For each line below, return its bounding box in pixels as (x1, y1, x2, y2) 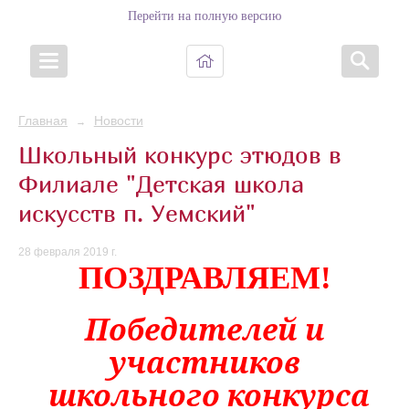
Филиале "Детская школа (18, 169, 304, 198)
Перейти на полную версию (128, 9, 281, 23)
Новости (93, 113, 143, 128)
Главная (18, 113, 68, 128)
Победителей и (84, 309, 325, 350)
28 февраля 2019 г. (18, 246, 117, 259)
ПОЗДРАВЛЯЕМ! (78, 260, 331, 296)
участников (109, 342, 300, 383)
